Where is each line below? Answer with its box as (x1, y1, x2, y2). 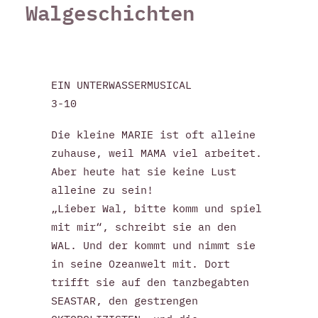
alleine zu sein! (51, 183, 153, 197)
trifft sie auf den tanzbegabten (51, 275, 249, 289)
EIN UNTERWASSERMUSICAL (51, 78, 192, 92)
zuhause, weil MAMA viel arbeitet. (51, 146, 262, 160)
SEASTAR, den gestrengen (51, 294, 198, 307)
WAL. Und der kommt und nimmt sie (51, 238, 256, 252)
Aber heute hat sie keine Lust (51, 165, 236, 178)
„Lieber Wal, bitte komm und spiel (51, 202, 262, 215)
